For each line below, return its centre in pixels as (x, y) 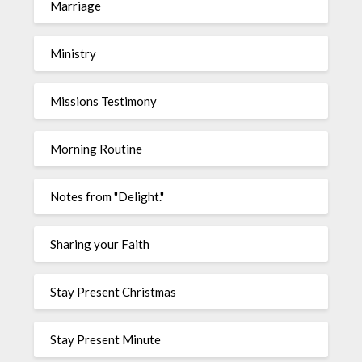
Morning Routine (97, 148)
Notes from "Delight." (107, 196)
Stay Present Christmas (114, 291)
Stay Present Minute (106, 339)
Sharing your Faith (100, 244)
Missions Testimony (104, 101)
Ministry (74, 53)
